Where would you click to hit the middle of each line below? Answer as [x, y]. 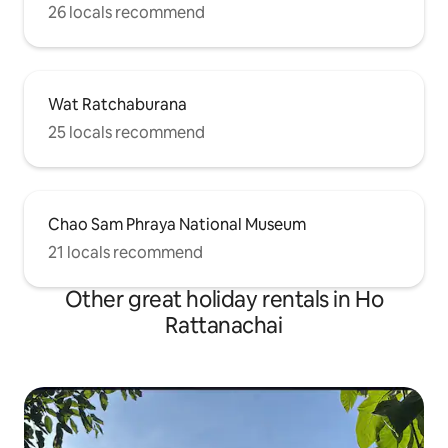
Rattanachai [224, 326]
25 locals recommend [126, 133]
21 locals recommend [125, 253]
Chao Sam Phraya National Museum [177, 225]
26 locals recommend [126, 13]
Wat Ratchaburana [117, 105]
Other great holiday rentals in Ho [224, 300]
